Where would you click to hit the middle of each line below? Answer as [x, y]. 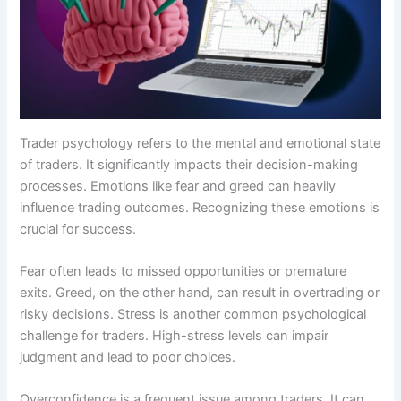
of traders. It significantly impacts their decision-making [189, 164]
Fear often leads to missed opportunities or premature [183, 271]
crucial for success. [78, 229]
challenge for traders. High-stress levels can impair [175, 335]
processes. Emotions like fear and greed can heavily [178, 186]
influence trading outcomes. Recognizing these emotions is [200, 207]
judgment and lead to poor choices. [128, 357]
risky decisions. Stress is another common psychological [193, 314]
